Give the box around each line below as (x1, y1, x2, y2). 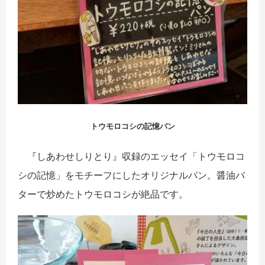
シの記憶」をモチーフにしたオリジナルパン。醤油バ (18, 169, 245, 182)
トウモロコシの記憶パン (90, 122, 175, 131)
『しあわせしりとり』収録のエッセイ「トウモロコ (18, 150, 245, 163)
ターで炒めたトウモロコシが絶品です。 (18, 188, 188, 201)
